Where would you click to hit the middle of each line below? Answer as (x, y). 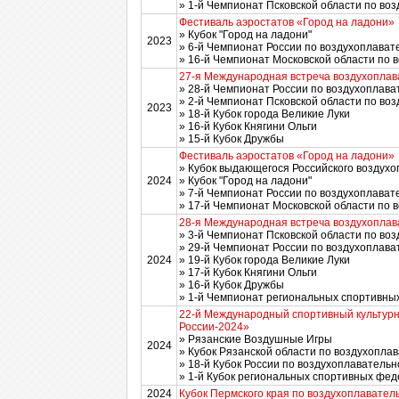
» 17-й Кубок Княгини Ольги (248, 273)
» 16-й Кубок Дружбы (232, 285)
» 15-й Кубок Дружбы (232, 139)
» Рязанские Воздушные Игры (256, 339)
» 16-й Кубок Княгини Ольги (248, 126)
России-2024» (214, 327)
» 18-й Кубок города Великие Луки (265, 114)
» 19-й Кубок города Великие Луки (265, 260)
